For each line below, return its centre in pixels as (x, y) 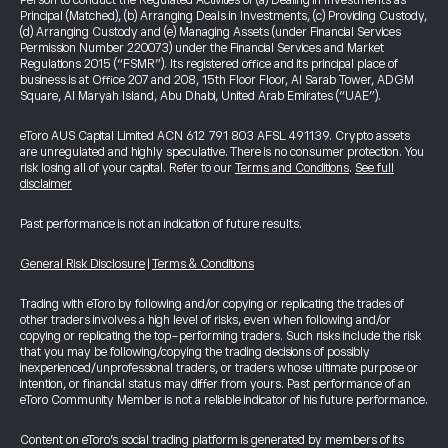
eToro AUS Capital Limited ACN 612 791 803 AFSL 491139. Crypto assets (215, 136)
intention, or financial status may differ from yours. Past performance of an (215, 384)
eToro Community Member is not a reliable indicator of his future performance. (224, 400)
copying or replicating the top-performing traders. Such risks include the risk (220, 336)
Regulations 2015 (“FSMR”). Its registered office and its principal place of (209, 64)
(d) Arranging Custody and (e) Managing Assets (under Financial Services (210, 32)
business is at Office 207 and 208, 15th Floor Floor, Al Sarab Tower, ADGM (217, 80)
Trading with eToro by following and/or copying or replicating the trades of (212, 304)
